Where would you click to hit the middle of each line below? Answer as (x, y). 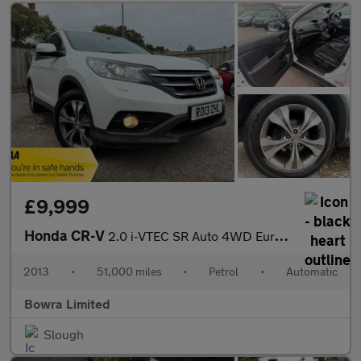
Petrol (224, 272)
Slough (64, 334)
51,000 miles (129, 272)
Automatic (311, 272)
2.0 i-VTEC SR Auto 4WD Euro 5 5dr (191, 236)
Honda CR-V (66, 236)
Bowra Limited (67, 304)
